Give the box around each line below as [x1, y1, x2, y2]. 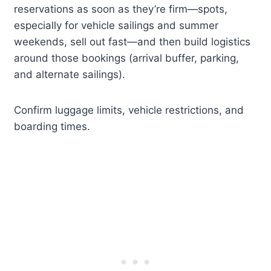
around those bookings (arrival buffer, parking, [14, 52, 240, 65]
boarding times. [14, 120, 91, 133]
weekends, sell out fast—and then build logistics [14, 36, 251, 48]
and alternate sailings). [14, 68, 126, 81]
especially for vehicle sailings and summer [14, 19, 219, 32]
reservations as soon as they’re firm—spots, [14, 3, 228, 16]
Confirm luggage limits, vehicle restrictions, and [14, 104, 244, 117]
